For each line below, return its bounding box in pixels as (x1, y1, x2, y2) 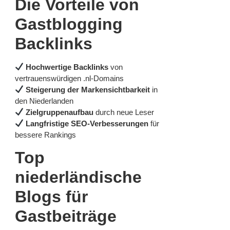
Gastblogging (15, 14, 123, 33)
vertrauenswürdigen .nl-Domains (15, 73, 124, 83)
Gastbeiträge (15, 207, 117, 226)
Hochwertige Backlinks (26, 62, 109, 71)
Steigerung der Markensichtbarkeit (26, 85, 150, 94)
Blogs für (15, 187, 88, 206)
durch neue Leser (93, 107, 155, 117)
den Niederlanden (15, 96, 73, 105)
